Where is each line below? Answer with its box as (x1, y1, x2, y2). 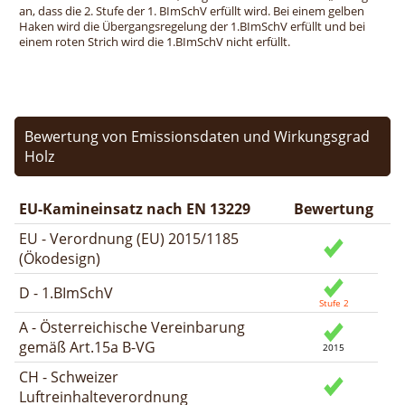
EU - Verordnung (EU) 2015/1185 (19, 228, 239, 249)
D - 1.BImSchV (19, 282, 113, 303)
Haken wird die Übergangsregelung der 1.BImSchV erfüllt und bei (19, 18, 365, 34)
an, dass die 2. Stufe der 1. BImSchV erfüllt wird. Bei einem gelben (19, 3, 364, 19)
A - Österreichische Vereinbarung (19, 316, 245, 337)
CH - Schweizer (19, 366, 118, 387)
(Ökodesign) (19, 248, 100, 268)
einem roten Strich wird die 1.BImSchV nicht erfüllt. (19, 33, 290, 50)
